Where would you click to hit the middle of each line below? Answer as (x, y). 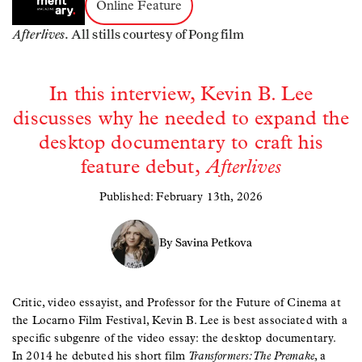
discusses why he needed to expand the (181, 118)
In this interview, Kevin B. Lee (181, 94)
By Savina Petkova (205, 244)
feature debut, (143, 167)
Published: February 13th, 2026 (181, 196)
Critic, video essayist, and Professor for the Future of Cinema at (177, 302)
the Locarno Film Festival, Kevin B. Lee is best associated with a (180, 320)
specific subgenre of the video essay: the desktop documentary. (176, 338)
